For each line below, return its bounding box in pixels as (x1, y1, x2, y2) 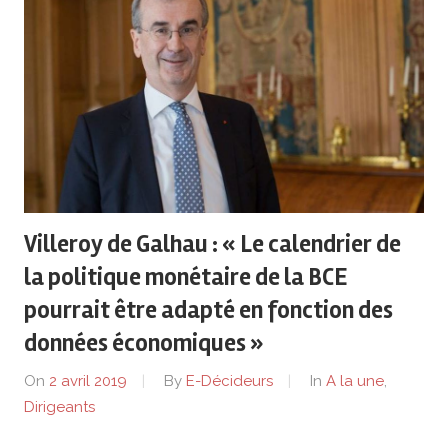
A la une (326, 371, 384, 390)
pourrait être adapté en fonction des (24, 296, 393, 326)
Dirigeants (24, 397, 95, 416)
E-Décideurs (186, 371, 273, 390)
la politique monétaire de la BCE (24, 263, 348, 293)
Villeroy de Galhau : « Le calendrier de (24, 230, 401, 260)
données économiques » (24, 329, 263, 359)
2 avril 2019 (49, 371, 127, 390)
